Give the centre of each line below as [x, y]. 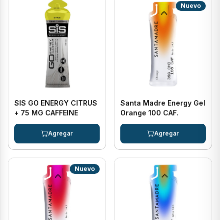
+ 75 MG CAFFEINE [46, 113]
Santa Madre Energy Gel [163, 103]
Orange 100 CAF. [150, 113]
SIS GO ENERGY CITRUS [56, 103]
